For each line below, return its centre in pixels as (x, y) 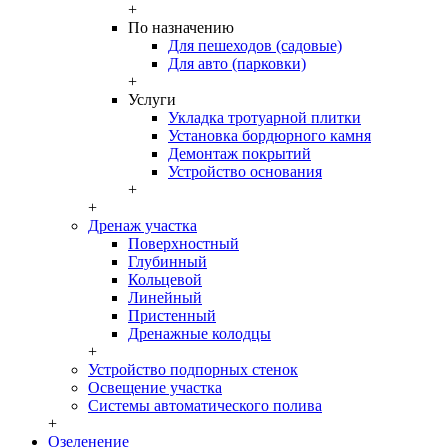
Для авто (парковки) (237, 63)
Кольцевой (165, 279)
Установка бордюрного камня (269, 135)
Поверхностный (183, 243)
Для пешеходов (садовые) (255, 45)
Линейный (165, 297)
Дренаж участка (142, 225)
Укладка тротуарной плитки (264, 117)
